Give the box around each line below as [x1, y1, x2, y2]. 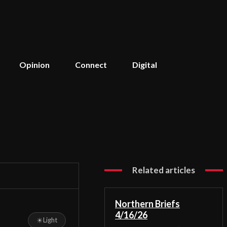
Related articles [132, 165, 195, 176]
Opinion [19, 60, 50, 69]
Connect [75, 60, 107, 69]
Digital [132, 60, 157, 69]
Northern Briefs [115, 198, 180, 210]
